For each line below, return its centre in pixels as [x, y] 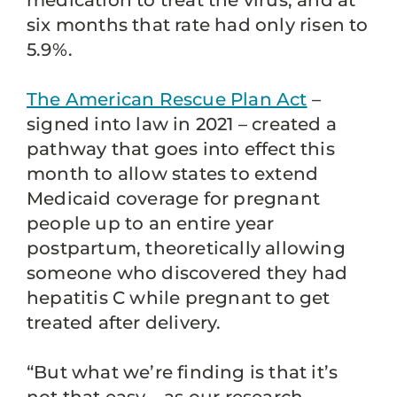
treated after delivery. [128, 323]
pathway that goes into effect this [181, 149]
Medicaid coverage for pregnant [174, 198]
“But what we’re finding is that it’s [183, 372]
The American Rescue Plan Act [167, 99]
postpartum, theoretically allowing [186, 248]
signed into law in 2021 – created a [182, 124]
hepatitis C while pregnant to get [179, 298]
